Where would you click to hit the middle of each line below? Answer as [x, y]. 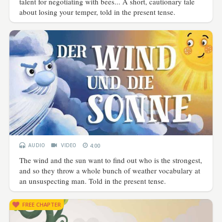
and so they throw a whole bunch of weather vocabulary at [110, 171]
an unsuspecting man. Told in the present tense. [93, 181]
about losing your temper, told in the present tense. [98, 12]
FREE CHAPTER [42, 205]
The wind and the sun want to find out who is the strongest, [111, 160]
